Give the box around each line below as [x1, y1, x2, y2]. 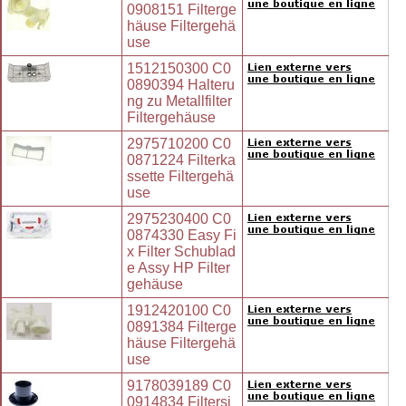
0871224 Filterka [127, 152, 236, 169]
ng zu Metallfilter [127, 93, 232, 110]
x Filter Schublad [127, 244, 236, 260]
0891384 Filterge [127, 319, 237, 335]
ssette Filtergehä [127, 169, 234, 185]
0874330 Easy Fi [127, 227, 237, 244]
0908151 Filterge [127, 2, 237, 18]
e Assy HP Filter [127, 260, 230, 276]
